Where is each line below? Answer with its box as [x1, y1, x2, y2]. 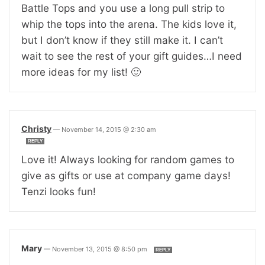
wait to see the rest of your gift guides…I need [21, 49, 242, 62]
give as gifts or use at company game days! [21, 169, 231, 182]
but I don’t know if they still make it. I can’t [21, 33, 223, 46]
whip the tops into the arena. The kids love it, [21, 17, 237, 30]
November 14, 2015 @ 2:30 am [62, 125, 156, 134]
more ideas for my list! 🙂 [21, 65, 141, 78]
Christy [21, 123, 51, 134]
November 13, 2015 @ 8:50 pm [52, 244, 149, 253]
